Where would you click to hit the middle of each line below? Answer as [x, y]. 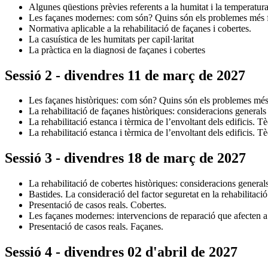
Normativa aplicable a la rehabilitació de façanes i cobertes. [140, 28]
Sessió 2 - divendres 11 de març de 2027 [125, 75]
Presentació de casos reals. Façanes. [96, 227]
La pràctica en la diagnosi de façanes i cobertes [117, 50]
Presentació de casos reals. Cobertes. [98, 205]
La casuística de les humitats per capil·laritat [111, 39]
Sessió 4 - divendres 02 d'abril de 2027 [121, 252]
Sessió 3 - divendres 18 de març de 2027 [125, 158]
